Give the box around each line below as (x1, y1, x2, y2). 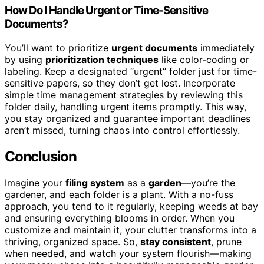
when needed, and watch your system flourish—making (5, 247, 252, 259)
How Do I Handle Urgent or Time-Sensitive (5, 4, 209, 18)
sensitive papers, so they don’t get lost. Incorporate (5, 77, 235, 89)
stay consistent (140, 235, 211, 247)
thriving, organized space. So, (5, 235, 140, 247)
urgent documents (111, 41, 197, 54)
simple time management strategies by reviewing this (5, 88, 243, 101)
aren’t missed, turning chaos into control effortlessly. (5, 124, 240, 136)
